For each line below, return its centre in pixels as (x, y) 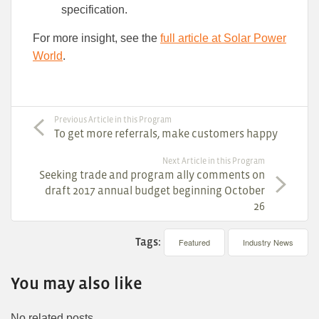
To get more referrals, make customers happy (166, 134)
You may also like (77, 283)
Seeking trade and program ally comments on (152, 175)
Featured (194, 242)
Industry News (268, 242)
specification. (94, 10)
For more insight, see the (96, 38)
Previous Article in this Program (113, 120)
